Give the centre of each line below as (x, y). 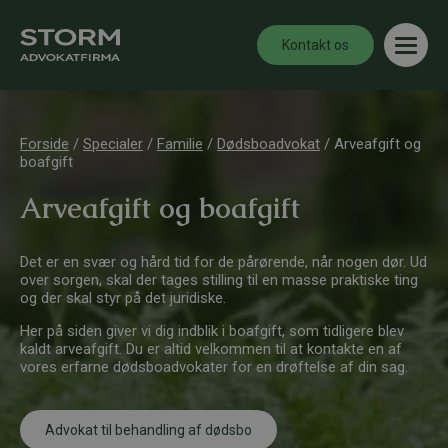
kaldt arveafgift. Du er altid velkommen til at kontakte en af (211, 349)
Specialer (113, 144)
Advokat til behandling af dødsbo (148, 430)
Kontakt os (315, 45)
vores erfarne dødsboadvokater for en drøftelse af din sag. (214, 367)
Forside (44, 144)
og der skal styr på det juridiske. (123, 298)
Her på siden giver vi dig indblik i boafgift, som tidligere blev (212, 331)
